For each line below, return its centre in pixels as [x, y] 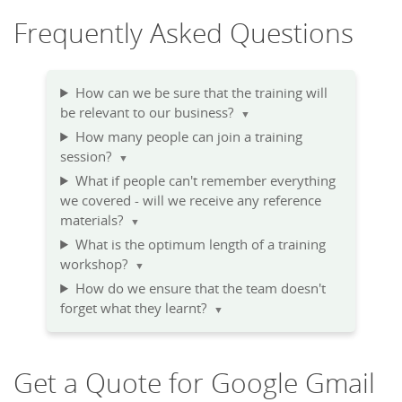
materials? [96, 220]
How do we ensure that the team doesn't [200, 288]
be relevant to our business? [151, 112]
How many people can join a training [188, 136]
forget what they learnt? [137, 308]
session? [90, 156]
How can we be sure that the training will [201, 92]
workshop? [98, 264]
